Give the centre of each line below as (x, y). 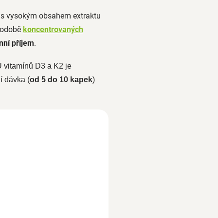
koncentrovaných (53, 29)
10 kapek (76, 79)
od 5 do (43, 79)
